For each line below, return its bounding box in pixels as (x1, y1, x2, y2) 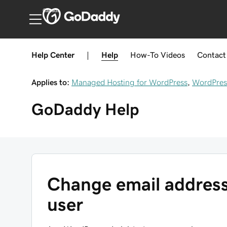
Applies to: (31, 78, 69, 86)
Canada (42, 8, 60, 13)
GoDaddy (31, 101, 101, 118)
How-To (130, 51, 159, 59)
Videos (161, 51, 185, 59)
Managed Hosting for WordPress (71, 78, 187, 86)
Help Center (31, 51, 74, 59)
